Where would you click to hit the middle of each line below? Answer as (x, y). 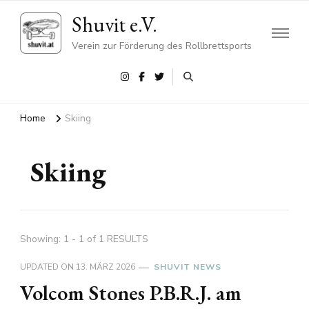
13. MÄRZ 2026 (106, 267)
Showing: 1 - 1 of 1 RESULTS (84, 239)
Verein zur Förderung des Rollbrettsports (162, 46)
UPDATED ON (48, 267)
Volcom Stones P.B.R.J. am (131, 293)
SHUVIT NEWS (188, 267)
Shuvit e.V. (114, 24)
